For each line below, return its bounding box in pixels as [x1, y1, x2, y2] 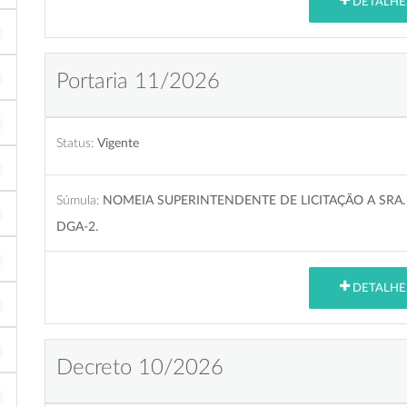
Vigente [97, 135, 139, 150]
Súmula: [56, 193, 99, 207]
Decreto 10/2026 [56, 356, 223, 379]
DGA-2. [56, 219, 98, 233]
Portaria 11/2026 [56, 70, 220, 93]
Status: [56, 135, 94, 150]
